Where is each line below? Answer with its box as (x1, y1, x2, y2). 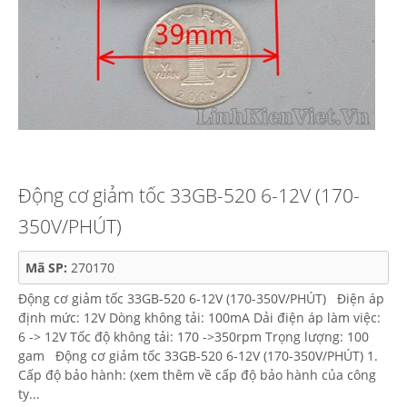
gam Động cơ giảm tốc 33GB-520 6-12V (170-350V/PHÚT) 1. (18, 347, 378, 364)
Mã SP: (25, 259, 71, 276)
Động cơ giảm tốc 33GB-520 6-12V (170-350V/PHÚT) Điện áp (18, 290, 384, 307)
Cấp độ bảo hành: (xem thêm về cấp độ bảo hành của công (18, 366, 376, 383)
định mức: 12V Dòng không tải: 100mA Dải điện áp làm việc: (18, 309, 381, 326)
